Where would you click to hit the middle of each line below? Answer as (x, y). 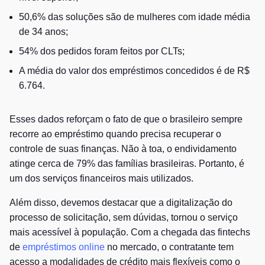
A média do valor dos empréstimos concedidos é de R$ (134, 70)
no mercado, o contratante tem (169, 247)
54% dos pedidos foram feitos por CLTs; (102, 51)
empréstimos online (64, 247)
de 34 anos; (43, 31)
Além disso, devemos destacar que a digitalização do (121, 202)
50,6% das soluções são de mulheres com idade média (135, 17)
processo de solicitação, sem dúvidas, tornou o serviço (124, 217)
